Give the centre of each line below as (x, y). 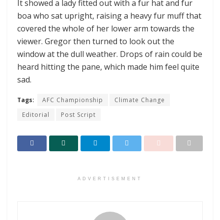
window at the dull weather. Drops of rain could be (110, 54)
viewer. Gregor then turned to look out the (96, 41)
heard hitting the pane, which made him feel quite (108, 67)
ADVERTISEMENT (110, 179)
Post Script (78, 115)
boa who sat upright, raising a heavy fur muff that (109, 16)
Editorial (36, 115)
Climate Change (140, 100)
